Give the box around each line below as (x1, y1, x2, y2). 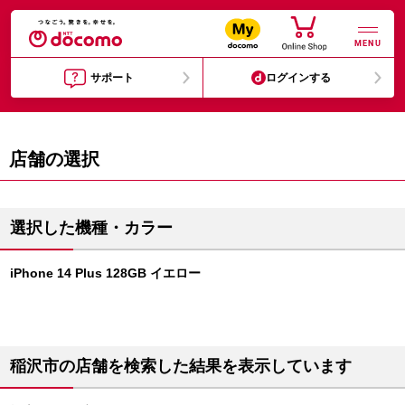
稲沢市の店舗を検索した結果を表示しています (10, 357, 352, 375)
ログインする (266, 71, 332, 84)
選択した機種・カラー (10, 219, 173, 237)
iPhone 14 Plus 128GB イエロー (10, 266, 201, 280)
